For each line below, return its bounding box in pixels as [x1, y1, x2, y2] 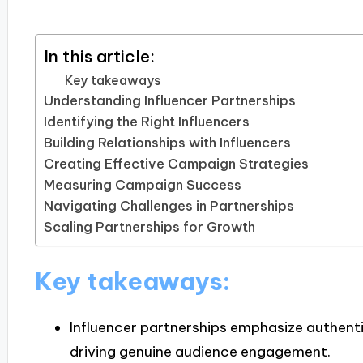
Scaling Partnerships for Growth [43, 219, 255, 236]
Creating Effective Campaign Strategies [43, 156, 309, 173]
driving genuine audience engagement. [69, 343, 331, 361]
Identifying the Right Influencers [43, 113, 250, 130]
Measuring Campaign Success [43, 177, 241, 194]
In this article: [43, 45, 155, 67]
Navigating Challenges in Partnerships [43, 198, 294, 215]
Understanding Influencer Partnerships [43, 92, 296, 109]
